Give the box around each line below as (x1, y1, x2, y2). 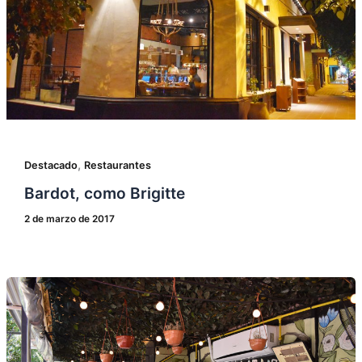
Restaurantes (83, 158, 151, 171)
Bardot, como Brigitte (23, 183, 185, 204)
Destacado (23, 158, 78, 171)
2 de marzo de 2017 (23, 213, 115, 225)
